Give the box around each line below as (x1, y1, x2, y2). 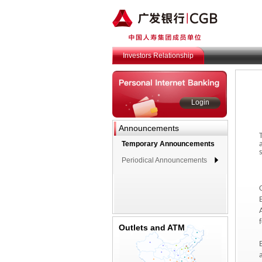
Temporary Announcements (122, 140, 215, 148)
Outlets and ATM (119, 223, 185, 232)
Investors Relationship (123, 51, 194, 60)
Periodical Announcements (122, 156, 207, 164)
